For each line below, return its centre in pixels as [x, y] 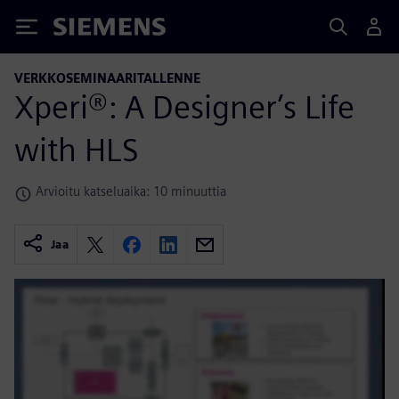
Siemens [83, 30]
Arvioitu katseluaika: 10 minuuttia [131, 191]
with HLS [77, 149]
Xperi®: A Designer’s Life [184, 106]
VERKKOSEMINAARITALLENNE [107, 78]
